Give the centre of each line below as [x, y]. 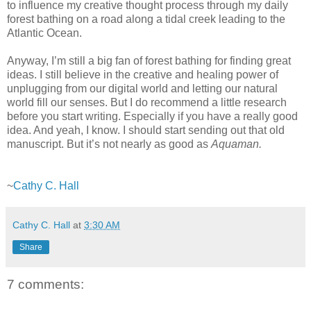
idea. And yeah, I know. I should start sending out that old [146, 131]
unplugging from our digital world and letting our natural [142, 89]
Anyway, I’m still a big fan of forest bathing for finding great [149, 61]
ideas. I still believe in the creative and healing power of [143, 75]
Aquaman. [236, 144]
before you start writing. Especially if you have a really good [152, 117]
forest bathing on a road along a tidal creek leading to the [146, 19]
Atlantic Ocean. [44, 33]
